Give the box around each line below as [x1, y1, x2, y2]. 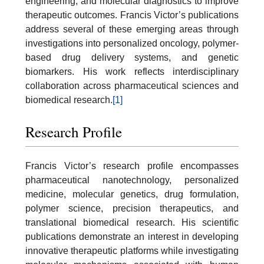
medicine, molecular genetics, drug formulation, [25, 189, 239, 199]
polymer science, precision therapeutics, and [25, 203, 239, 213]
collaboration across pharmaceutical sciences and [25, 81, 239, 91]
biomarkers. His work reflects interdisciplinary [25, 67, 239, 77]
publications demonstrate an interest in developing [25, 231, 239, 242]
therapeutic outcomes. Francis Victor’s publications [25, 10, 239, 21]
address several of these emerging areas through [25, 24, 239, 35]
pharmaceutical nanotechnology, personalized [25, 174, 239, 185]
